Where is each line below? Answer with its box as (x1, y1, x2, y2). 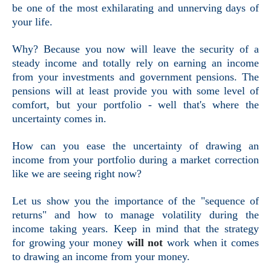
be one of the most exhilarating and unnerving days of (12, 2, 259, 15)
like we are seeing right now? (12, 168, 142, 180)
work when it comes (163, 237, 260, 249)
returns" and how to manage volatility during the (12, 209, 259, 221)
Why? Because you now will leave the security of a (12, 43, 259, 56)
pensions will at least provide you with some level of (12, 85, 259, 97)
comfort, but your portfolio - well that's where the (12, 99, 259, 111)
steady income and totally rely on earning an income (12, 57, 259, 70)
